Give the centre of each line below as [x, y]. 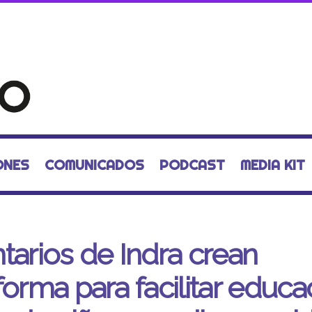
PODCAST [192, 165]
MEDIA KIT [272, 165]
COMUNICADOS [94, 165]
